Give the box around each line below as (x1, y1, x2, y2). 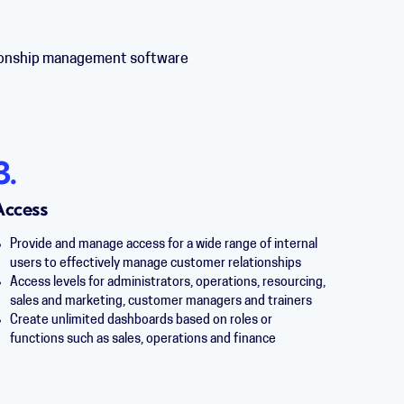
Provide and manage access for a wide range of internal (9, 238, 317, 252)
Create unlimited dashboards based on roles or (9, 314, 272, 327)
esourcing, (266, 276, 326, 289)
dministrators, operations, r (113, 276, 267, 289)
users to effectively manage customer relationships (9, 257, 304, 271)
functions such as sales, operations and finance (9, 333, 276, 346)
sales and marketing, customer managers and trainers (9, 295, 312, 308)
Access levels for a (9, 276, 114, 289)
